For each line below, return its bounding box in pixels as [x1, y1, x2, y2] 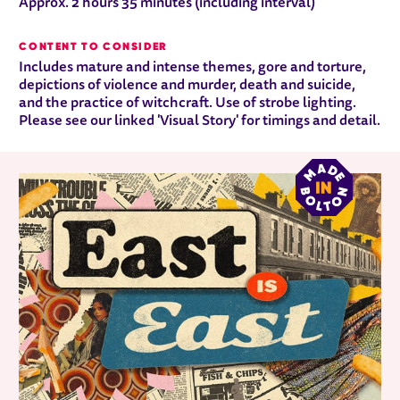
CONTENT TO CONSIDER [19, 39, 168, 54]
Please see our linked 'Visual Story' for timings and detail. [19, 114, 381, 129]
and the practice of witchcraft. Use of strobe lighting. [19, 96, 357, 112]
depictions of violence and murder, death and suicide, [19, 79, 356, 94]
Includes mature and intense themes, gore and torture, [19, 61, 367, 76]
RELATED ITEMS [18, 172, 178, 198]
